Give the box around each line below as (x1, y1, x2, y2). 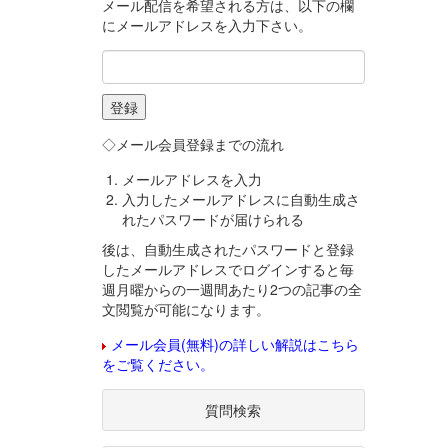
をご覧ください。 (102, 354, 214, 375)
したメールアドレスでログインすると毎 (102, 259, 354, 280)
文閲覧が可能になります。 (102, 299, 270, 320)
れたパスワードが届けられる (122, 209, 304, 230)
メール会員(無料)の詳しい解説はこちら (111, 334, 359, 355)
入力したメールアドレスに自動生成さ (122, 189, 360, 210)
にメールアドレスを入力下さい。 (102, 15, 312, 36)
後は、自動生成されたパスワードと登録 (102, 239, 354, 260)
